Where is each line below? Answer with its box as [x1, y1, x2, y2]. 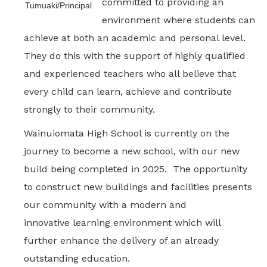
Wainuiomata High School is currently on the [24, 128, 229, 139]
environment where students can [102, 14, 255, 26]
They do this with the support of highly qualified [24, 50, 246, 61]
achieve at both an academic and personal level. [24, 32, 252, 44]
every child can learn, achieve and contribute [24, 86, 232, 97]
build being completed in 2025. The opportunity [24, 163, 247, 175]
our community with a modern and [24, 199, 187, 210]
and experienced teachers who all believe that [24, 68, 236, 79]
